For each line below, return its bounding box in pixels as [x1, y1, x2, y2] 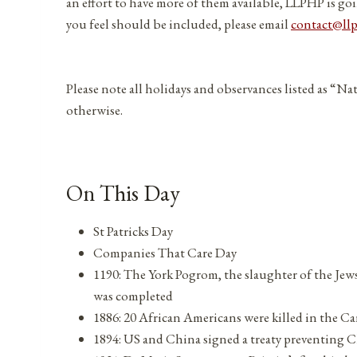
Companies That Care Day [93, 244, 237, 262]
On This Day [66, 178, 180, 208]
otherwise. [66, 101, 123, 120]
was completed [93, 287, 173, 305]
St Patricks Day [93, 222, 173, 241]
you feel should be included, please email [66, 15, 291, 33]
